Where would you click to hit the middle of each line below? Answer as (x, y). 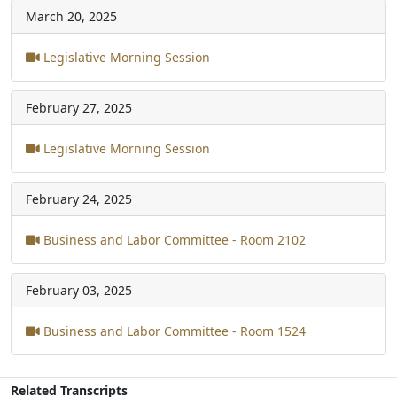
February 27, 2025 (79, 107)
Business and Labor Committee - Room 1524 (173, 331)
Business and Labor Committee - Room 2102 (173, 239)
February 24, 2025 (79, 198)
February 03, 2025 (79, 290)
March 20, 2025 (71, 16)
